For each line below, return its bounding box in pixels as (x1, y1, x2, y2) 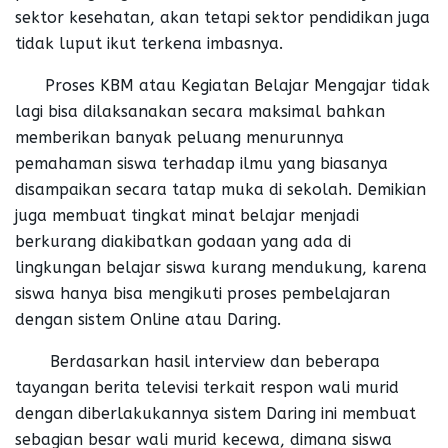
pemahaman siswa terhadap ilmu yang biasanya (15, 153, 388, 173)
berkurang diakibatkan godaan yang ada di (15, 231, 351, 251)
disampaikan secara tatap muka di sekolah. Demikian (15, 179, 426, 199)
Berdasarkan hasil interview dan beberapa (15, 351, 380, 371)
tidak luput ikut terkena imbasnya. (15, 33, 283, 53)
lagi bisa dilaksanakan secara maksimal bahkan (15, 101, 385, 121)
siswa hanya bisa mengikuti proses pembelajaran (15, 283, 390, 303)
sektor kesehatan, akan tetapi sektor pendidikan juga (15, 7, 430, 27)
